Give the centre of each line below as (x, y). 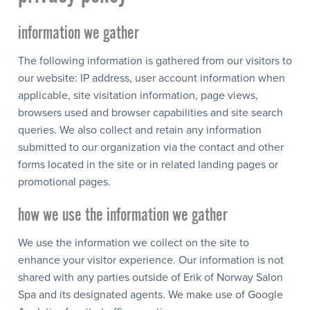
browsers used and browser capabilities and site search (151, 112)
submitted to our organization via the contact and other (151, 147)
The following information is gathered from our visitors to (155, 61)
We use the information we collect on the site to (134, 243)
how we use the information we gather (123, 215)
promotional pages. (64, 182)
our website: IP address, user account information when (152, 78)
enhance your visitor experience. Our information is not (151, 260)
